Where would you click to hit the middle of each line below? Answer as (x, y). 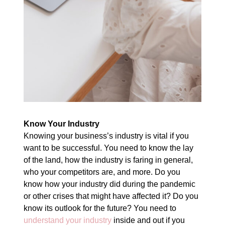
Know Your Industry (62, 124)
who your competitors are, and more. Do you (102, 172)
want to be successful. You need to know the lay (109, 148)
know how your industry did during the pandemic (110, 184)
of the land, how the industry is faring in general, (108, 160)
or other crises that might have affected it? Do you (111, 196)
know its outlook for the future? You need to (100, 208)
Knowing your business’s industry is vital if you (106, 136)
